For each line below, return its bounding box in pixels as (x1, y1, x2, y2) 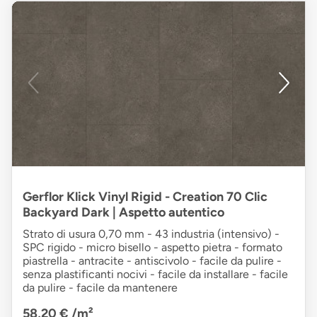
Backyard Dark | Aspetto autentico (23, 204, 224, 221)
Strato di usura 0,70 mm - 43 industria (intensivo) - (23, 227, 279, 241)
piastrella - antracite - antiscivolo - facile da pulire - (23, 254, 282, 268)
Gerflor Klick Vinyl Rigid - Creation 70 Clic (23, 189, 267, 205)
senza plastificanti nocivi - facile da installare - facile (23, 267, 288, 282)
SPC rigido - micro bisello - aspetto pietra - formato (23, 241, 282, 255)
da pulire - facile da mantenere (23, 281, 178, 295)
